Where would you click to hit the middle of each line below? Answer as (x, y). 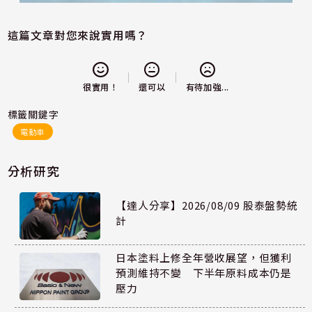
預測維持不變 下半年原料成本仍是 (204, 273)
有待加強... (208, 87)
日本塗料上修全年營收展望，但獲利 (204, 258)
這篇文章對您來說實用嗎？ (78, 35)
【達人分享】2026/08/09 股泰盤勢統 (207, 205)
